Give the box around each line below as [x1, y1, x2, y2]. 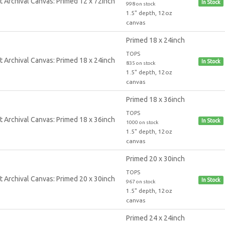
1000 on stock [126, 119, 158, 125]
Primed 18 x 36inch [126, 95, 185, 103]
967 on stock [126, 178, 155, 184]
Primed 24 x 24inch [126, 213, 185, 222]
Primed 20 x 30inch [126, 154, 185, 163]
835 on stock [126, 60, 155, 66]
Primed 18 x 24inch [126, 36, 185, 44]
